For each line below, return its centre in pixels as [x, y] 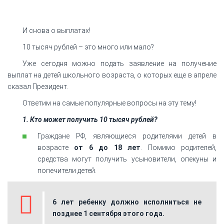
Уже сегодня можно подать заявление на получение [119, 64]
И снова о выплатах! [56, 31]
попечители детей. [67, 171]
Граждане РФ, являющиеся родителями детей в [127, 136]
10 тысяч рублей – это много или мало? [88, 47]
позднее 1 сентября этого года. [108, 214]
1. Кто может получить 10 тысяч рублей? [90, 120]
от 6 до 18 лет [107, 148]
